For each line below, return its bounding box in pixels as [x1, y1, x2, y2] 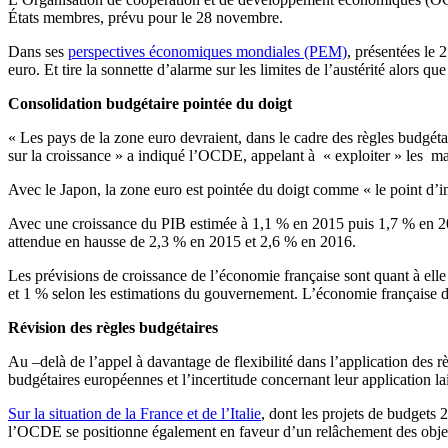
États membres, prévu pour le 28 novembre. [8, 9, 283, 27]
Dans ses [8, 43, 68, 61]
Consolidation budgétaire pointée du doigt [8, 95, 292, 113]
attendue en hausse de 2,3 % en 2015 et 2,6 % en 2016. [8, 233, 356, 251]
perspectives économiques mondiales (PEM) [68, 43, 347, 61]
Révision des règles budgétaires [8, 319, 218, 337]
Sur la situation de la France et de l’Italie [8, 405, 261, 423]
